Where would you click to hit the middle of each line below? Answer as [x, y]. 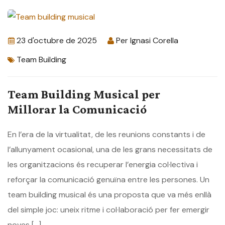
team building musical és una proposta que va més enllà [109, 195]
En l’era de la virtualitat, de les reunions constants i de [106, 135]
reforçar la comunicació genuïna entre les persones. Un [108, 180]
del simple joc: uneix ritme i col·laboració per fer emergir [108, 210]
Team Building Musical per [84, 94]
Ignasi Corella [154, 41]
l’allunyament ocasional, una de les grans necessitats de [110, 150]
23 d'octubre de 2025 [57, 41]
